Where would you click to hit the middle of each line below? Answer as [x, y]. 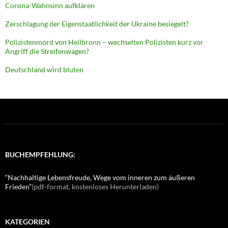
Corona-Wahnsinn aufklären [50, 6]
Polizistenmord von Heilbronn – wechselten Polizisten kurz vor [104, 42]
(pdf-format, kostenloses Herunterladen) [95, 187]
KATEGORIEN [27, 222]
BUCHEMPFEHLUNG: [40, 155]
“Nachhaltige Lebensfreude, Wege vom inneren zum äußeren [100, 178]
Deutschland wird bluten [44, 70]
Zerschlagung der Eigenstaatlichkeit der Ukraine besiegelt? [97, 24]
